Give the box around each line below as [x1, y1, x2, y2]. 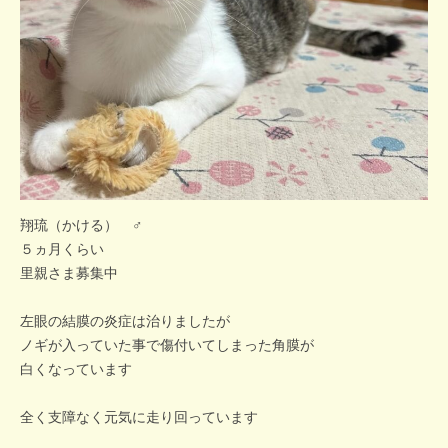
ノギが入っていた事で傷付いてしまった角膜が [20, 337, 314, 353]
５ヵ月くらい [20, 241, 104, 257]
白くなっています [20, 361, 132, 377]
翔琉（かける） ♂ [20, 217, 143, 233]
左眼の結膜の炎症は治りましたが [20, 313, 230, 329]
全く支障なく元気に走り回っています [20, 409, 258, 425]
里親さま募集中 [20, 265, 118, 281]
